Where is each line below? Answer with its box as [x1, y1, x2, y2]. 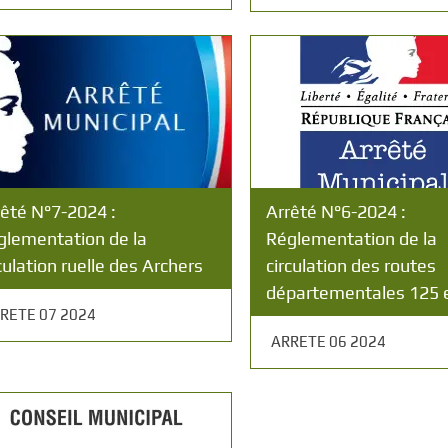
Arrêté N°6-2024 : [266, 201, 407, 222]
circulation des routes [266, 255, 437, 276]
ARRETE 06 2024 [271, 333, 387, 350]
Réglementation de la [266, 228, 438, 249]
